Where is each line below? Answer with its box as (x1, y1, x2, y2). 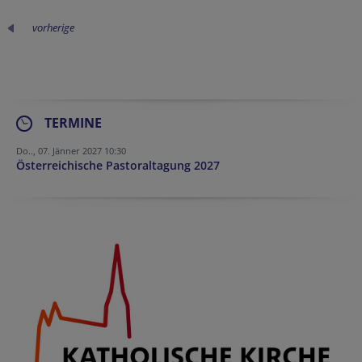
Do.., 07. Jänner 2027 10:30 (16, 144, 126, 157)
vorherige (32, 19, 74, 35)
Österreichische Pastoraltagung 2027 (16, 157, 220, 173)
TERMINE (44, 113, 102, 132)
